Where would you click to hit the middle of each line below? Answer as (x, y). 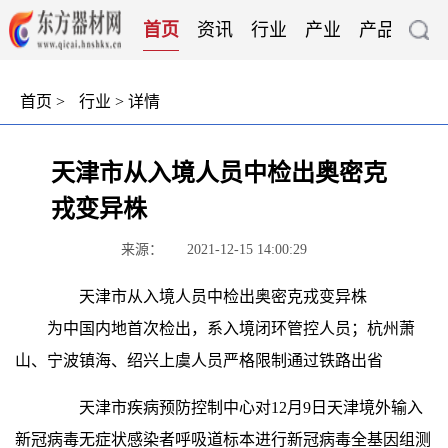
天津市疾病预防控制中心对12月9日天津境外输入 (235, 407)
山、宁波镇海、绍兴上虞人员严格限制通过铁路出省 (199, 360)
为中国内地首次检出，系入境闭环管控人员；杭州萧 (215, 328)
